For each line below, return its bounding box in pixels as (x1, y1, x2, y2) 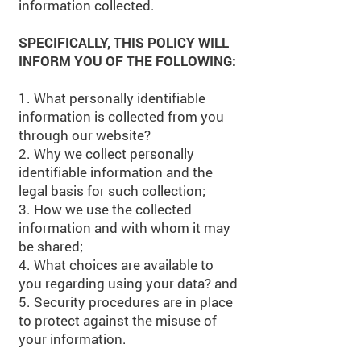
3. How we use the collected (19, 200, 192, 218)
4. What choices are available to (19, 255, 214, 274)
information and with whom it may (19, 218, 230, 237)
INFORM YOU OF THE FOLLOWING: (19, 52, 236, 70)
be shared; (19, 237, 83, 255)
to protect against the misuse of (19, 311, 217, 330)
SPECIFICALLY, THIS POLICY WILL (19, 33, 229, 52)
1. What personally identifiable (19, 89, 205, 107)
